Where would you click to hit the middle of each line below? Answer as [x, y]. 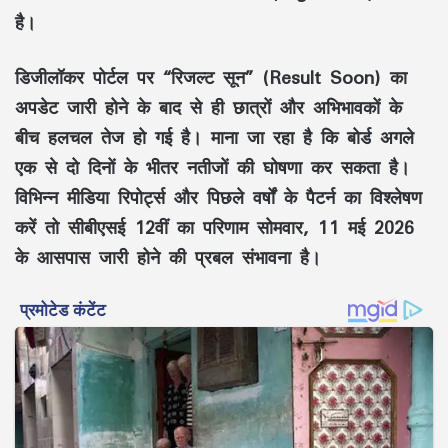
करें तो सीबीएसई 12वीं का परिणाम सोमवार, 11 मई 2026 [214, 227]
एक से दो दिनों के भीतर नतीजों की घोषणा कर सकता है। [212, 167]
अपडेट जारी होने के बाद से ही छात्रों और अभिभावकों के [208, 107]
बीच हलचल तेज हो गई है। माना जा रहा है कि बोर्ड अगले [214, 137]
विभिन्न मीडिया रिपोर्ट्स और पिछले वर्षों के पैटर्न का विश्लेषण [218, 197]
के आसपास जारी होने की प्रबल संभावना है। [168, 257]
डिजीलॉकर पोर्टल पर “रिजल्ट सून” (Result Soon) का [211, 77]
